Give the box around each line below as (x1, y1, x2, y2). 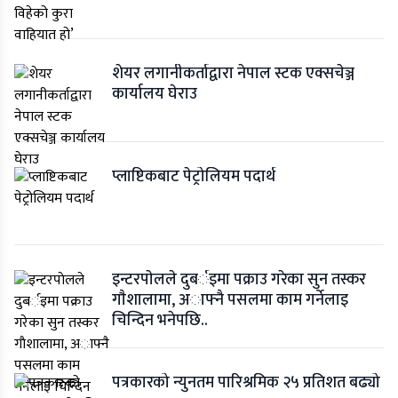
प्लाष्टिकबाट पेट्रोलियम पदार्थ (112, 163, 275, 191)
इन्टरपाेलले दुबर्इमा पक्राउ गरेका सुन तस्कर (112, 267, 366, 294)
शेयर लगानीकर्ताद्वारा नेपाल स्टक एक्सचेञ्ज (112, 60, 354, 88)
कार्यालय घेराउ (112, 81, 197, 108)
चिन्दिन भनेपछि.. (112, 307, 208, 335)
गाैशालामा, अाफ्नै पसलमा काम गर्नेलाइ (112, 287, 348, 314)
